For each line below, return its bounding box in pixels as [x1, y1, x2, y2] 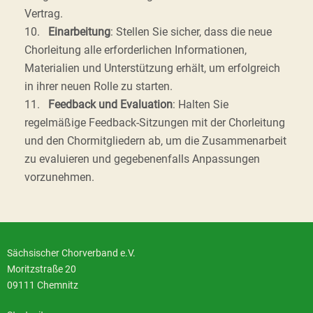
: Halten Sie [173, 98, 228, 111]
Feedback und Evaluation [48, 98, 173, 111]
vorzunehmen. [24, 170, 94, 184]
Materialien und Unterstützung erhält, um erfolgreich [24, 61, 280, 75]
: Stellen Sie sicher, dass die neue [110, 25, 272, 38]
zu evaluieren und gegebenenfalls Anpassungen [24, 152, 260, 166]
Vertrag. [24, 7, 63, 20]
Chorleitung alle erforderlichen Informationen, [24, 43, 247, 57]
